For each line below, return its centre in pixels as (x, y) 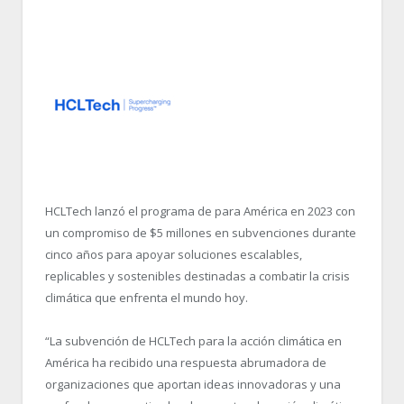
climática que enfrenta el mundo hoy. (147, 298)
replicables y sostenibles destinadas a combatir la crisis (197, 276)
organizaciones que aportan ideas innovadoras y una (193, 385)
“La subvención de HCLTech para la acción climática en (193, 341)
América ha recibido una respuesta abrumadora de (186, 363)
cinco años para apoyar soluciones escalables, (174, 255)
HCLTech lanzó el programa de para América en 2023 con (200, 211)
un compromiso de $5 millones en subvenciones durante (201, 233)
